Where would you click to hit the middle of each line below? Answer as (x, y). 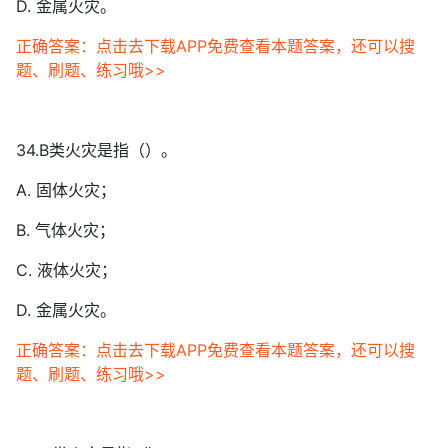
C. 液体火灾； (66, 270)
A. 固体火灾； (66, 190)
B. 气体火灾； (65, 230)
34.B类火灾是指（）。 (96, 150)
